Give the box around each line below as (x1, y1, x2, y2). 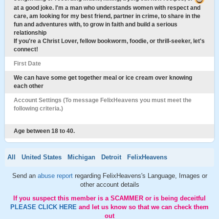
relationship (14, 29, 46, 36)
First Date (14, 60, 41, 67)
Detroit (101, 153, 121, 161)
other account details (80, 181, 139, 188)
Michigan (67, 153, 95, 161)
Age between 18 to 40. (14, 128, 75, 134)
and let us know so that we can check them (79, 203, 209, 211)
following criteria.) (14, 105, 63, 112)
